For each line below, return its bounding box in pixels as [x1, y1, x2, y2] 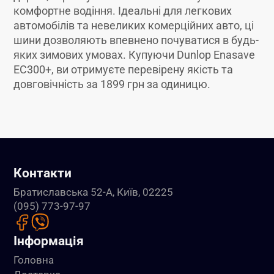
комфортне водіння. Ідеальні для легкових [13, 4, 232, 17]
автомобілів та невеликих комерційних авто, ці [13, 19, 254, 32]
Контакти [13, 165, 72, 180]
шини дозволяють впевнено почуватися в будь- [13, 34, 259, 46]
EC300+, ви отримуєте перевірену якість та [13, 63, 234, 76]
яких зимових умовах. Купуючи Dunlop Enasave [13, 48, 256, 61]
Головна [13, 254, 54, 267]
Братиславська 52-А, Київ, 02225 [13, 186, 174, 199]
